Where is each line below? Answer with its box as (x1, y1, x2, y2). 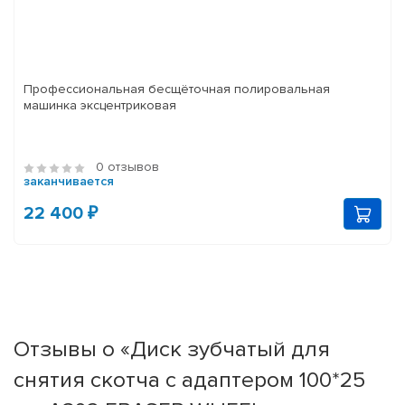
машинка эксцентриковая (24, 98, 176, 114)
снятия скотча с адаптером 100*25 (14, 366, 365, 394)
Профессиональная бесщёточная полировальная (24, 81, 330, 98)
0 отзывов (96, 159, 159, 175)
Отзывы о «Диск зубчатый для (14, 335, 330, 363)
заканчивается (24, 174, 114, 190)
